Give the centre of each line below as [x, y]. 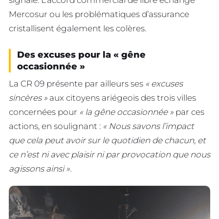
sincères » [28, 98]
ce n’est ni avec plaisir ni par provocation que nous [109, 154]
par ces [189, 112]
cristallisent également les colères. [77, 28]
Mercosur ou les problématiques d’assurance [99, 14]
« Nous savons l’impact [148, 126]
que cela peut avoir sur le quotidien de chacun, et [107, 140]
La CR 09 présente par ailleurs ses [77, 83]
